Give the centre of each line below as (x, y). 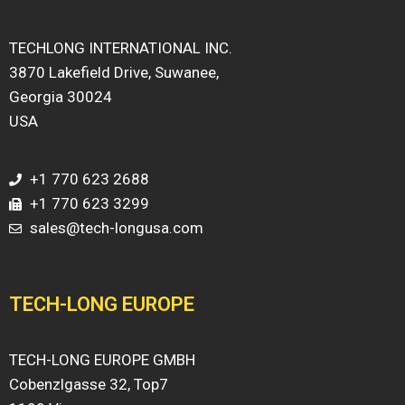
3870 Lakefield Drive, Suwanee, (114, 72)
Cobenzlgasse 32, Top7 (89, 384)
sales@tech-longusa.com (116, 228)
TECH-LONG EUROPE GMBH (102, 360)
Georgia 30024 (61, 97)
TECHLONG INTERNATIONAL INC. (121, 48)
